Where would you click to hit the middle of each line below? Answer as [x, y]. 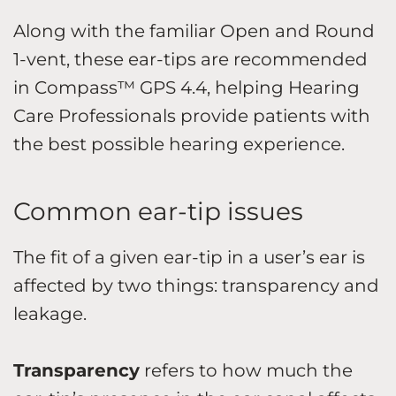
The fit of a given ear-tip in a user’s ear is [189, 257]
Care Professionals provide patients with [192, 115]
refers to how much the [246, 370]
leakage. [52, 313]
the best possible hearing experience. [181, 144]
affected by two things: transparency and [196, 285]
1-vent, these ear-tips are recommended [190, 59]
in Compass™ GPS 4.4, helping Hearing [187, 87]
